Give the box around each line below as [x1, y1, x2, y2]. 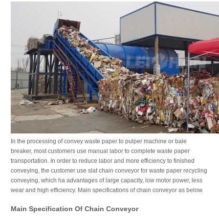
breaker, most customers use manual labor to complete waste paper [10, 148, 190, 154]
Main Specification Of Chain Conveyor [10, 205, 138, 213]
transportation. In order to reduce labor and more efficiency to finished [10, 157, 195, 164]
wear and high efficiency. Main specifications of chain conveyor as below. [10, 187, 203, 194]
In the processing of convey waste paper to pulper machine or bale [10, 138, 187, 145]
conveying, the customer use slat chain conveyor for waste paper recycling [10, 167, 207, 174]
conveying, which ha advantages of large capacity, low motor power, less [10, 177, 202, 184]
